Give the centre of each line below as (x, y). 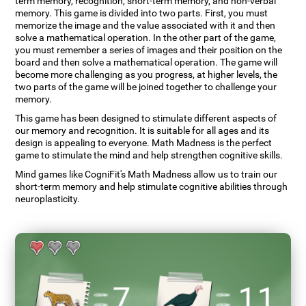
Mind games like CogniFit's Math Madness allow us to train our (147, 175)
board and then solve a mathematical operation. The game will (147, 63)
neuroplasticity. (48, 199)
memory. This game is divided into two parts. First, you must (142, 14)
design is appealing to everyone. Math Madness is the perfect (144, 143)
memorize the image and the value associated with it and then (145, 26)
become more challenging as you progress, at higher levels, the (147, 75)
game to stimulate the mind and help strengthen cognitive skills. (149, 156)
